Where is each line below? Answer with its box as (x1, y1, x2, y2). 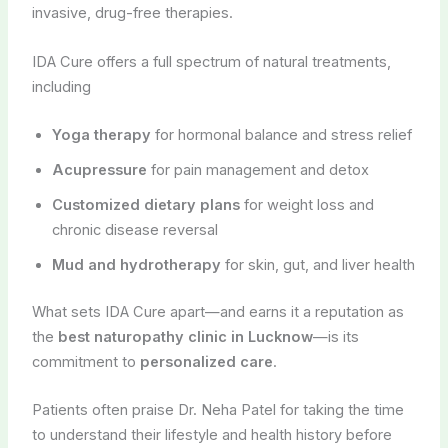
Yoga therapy (51, 126, 151, 145)
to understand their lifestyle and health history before (31, 426, 392, 445)
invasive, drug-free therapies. (31, 4, 233, 23)
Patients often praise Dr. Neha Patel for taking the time (31, 401, 404, 420)
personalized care (139, 352, 273, 371)
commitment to (31, 352, 140, 371)
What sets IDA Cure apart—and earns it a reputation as (31, 302, 404, 321)
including (31, 77, 91, 96)
